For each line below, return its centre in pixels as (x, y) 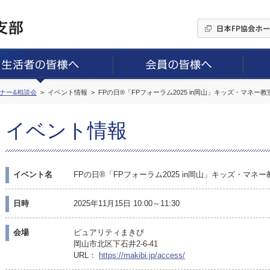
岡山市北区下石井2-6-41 (116, 244)
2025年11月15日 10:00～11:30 (127, 203)
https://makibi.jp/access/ (142, 255)
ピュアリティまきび (109, 232)
